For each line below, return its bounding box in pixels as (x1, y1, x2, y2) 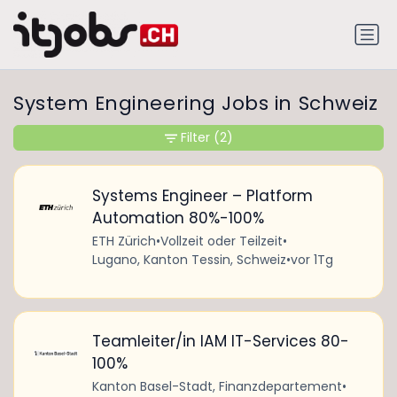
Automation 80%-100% (91, 206, 264, 229)
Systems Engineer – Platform (91, 184, 313, 206)
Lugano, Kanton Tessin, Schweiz (91, 250, 286, 269)
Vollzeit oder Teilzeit (160, 231, 283, 250)
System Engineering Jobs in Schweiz (13, 90, 378, 118)
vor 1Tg (290, 250, 333, 269)
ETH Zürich (91, 231, 156, 250)
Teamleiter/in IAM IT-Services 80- (91, 331, 349, 353)
